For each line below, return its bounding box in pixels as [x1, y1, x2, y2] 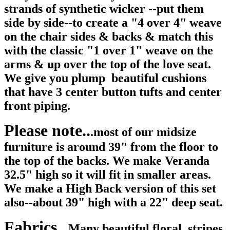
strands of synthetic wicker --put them [4, 2, 204, 16]
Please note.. [4, 121, 90, 140]
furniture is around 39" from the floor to [4, 140, 218, 154]
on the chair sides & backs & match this [4, 30, 213, 44]
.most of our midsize [90, 125, 197, 139]
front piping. [4, 99, 70, 113]
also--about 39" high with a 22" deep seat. [4, 196, 223, 209]
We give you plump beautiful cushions [4, 71, 206, 85]
